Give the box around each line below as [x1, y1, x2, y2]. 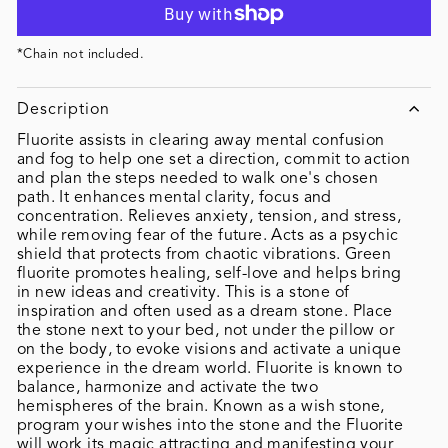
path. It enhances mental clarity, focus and [17, 186, 332, 207]
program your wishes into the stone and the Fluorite [17, 414, 404, 435]
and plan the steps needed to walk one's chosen [17, 167, 379, 188]
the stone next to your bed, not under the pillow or [17, 319, 395, 340]
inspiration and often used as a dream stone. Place [17, 300, 393, 321]
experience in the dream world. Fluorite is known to [17, 357, 403, 378]
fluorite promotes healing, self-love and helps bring [17, 262, 402, 283]
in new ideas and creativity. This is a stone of [17, 281, 350, 302]
